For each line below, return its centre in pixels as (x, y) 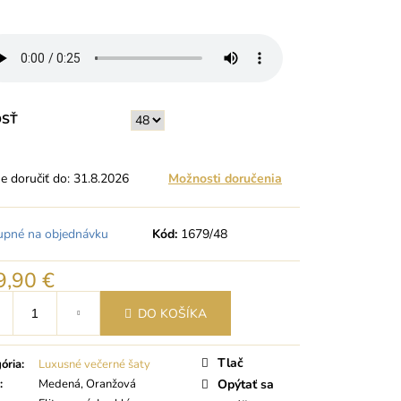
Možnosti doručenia (225, 179)
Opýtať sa (246, 385)
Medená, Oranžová (87, 384)
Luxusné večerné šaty (94, 365)
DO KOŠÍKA (172, 313)
